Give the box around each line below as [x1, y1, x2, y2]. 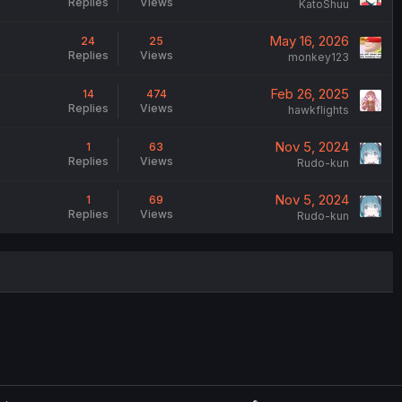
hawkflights [287, 103, 349, 118]
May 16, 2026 [268, 32, 349, 50]
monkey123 [287, 50, 349, 65]
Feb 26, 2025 [269, 85, 349, 103]
